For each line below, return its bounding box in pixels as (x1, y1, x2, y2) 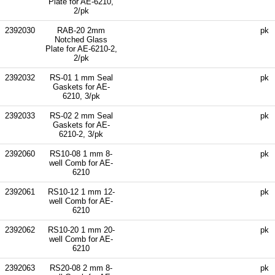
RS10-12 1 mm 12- (47, 187, 115, 196)
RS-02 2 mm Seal (49, 110, 113, 120)
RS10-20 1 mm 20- (47, 225, 115, 234)
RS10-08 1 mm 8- (50, 149, 112, 158)
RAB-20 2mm (57, 25, 105, 35)
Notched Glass (55, 34, 107, 44)
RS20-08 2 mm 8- (50, 263, 112, 273)
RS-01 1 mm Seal (49, 72, 113, 82)
